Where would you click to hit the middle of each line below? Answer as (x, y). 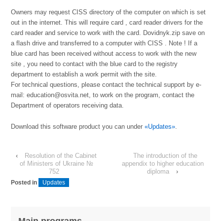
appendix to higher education (163, 164)
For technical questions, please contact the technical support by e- (106, 84)
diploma (158, 172)
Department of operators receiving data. (68, 105)
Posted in (25, 183)
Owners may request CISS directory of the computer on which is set (109, 12)
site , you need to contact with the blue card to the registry (94, 64)
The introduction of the (165, 156)
